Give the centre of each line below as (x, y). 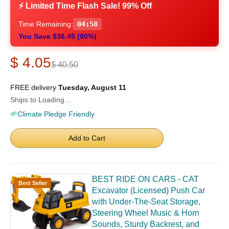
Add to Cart (87, 138)
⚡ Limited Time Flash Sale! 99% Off (85, 6)
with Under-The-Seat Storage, (146, 202)
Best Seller (33, 183)
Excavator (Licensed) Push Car (148, 191)
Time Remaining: (46, 24)
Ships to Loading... (40, 100)
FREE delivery (34, 88)
